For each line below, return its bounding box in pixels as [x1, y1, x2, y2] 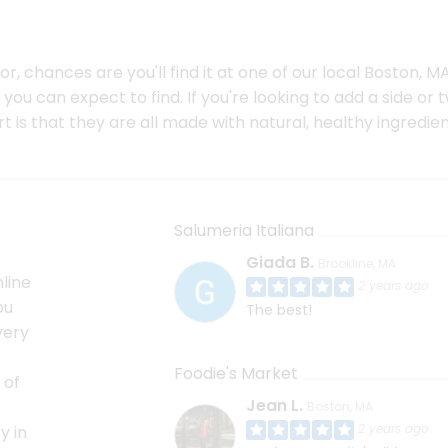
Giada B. [246, 251, 314, 275]
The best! [246, 300, 312, 321]
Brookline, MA [318, 255, 396, 273]
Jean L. [246, 394, 303, 418]
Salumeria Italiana [174, 219, 314, 243]
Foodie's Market [174, 362, 298, 386]
